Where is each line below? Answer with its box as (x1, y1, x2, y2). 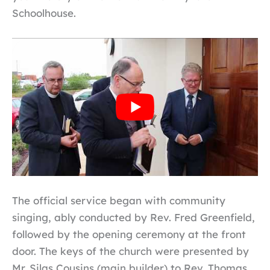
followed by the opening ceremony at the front (12, 228, 246, 241)
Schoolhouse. (12, 6, 76, 19)
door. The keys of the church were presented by (12, 245, 249, 258)
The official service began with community (12, 194, 225, 207)
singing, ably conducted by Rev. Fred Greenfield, (12, 211, 255, 224)
